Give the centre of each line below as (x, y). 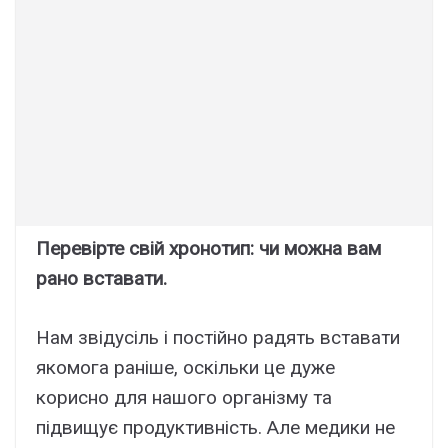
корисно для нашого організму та (184, 397)
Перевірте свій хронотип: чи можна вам (208, 249)
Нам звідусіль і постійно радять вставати (218, 337)
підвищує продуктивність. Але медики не (215, 427)
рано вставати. (101, 279)
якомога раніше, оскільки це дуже (185, 367)
